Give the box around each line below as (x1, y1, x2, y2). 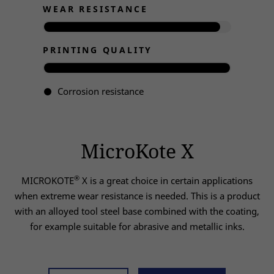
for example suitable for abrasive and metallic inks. (29, 220, 245, 232)
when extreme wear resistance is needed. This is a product (14, 190, 260, 202)
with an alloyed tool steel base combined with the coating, (15, 205, 259, 217)
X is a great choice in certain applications (80, 174, 253, 187)
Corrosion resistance (57, 85, 144, 97)
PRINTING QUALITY (43, 44, 153, 56)
